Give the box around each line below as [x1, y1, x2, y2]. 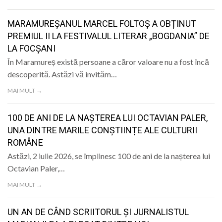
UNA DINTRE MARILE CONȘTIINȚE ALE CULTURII [7, 125, 197, 136]
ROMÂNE [7, 137, 43, 148]
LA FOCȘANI [7, 43, 55, 54]
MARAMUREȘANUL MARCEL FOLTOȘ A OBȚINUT [7, 18, 196, 29]
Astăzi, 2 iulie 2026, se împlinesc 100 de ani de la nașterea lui [7, 151, 210, 161]
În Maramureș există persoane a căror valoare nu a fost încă [7, 57, 209, 67]
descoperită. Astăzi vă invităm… [7, 69, 117, 79]
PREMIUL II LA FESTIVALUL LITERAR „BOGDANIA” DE [7, 31, 210, 42]
